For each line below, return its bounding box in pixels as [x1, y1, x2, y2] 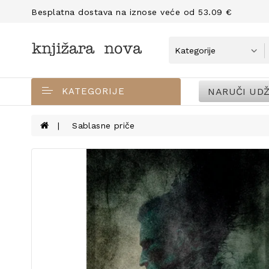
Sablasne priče [72, 121, 135, 130]
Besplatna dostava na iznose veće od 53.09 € [31, 7, 232, 17]
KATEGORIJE [62, 86, 125, 97]
